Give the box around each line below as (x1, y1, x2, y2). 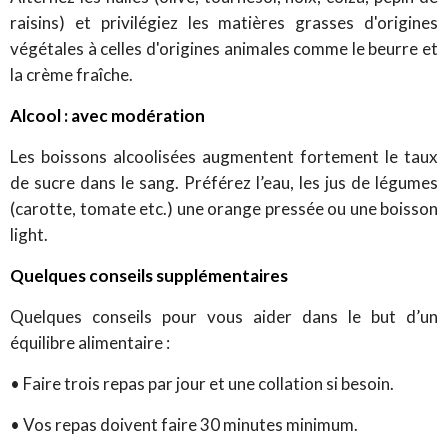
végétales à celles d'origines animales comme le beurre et (10, 37, 438, 59)
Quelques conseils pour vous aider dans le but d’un (10, 305, 438, 327)
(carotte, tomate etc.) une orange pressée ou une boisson (10, 197, 438, 219)
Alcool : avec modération (10, 104, 205, 126)
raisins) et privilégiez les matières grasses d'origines (10, 11, 438, 33)
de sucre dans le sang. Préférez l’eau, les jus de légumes (10, 171, 438, 193)
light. (10, 223, 48, 245)
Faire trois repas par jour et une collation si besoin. (23, 372, 394, 394)
